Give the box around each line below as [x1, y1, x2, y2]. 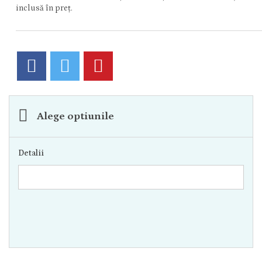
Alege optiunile [37, 111, 114, 122]
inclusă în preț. [16, 4, 73, 13]
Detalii [18, 149, 44, 158]
